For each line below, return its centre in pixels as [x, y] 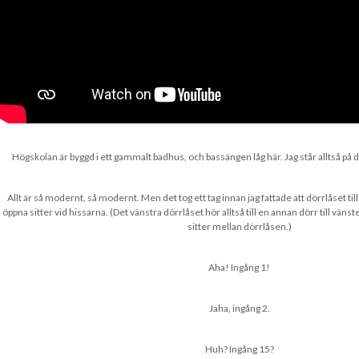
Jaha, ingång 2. [239, 309]
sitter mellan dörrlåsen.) [239, 227]
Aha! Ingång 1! [240, 268]
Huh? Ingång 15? [239, 349]
